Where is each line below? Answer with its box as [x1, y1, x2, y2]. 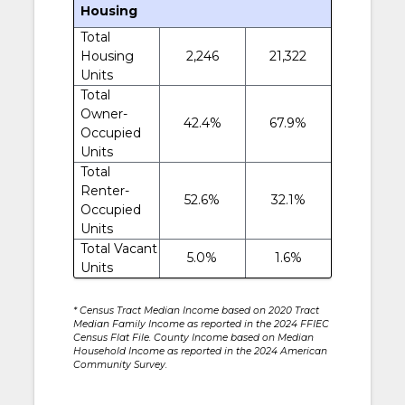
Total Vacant [80, 240, 157, 257]
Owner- [80, 105, 127, 122]
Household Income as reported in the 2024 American [72, 344, 327, 357]
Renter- [80, 182, 129, 199]
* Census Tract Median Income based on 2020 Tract [72, 304, 319, 316]
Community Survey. [72, 358, 167, 371]
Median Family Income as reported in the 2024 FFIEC [72, 317, 329, 330]
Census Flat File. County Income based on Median [72, 331, 314, 344]
